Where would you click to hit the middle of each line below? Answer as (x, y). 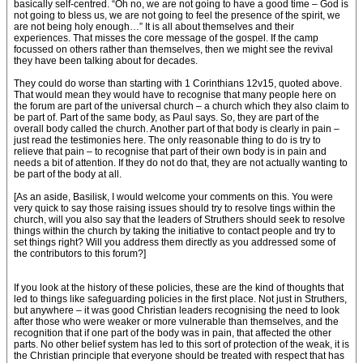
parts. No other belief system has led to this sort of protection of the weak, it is (181, 344)
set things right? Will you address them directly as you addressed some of (175, 242)
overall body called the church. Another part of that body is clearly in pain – (177, 129)
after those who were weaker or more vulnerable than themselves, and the (176, 322)
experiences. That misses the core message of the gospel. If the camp (166, 38)
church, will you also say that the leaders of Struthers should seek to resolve (179, 220)
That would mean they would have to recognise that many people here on (175, 95)
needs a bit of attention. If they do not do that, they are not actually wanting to (181, 163)
